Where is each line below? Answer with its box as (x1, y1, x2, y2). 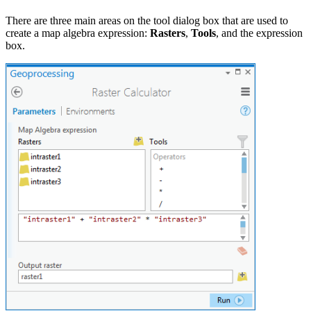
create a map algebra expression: (6, 27, 150, 40)
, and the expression (216, 27, 303, 40)
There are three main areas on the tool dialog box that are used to (6, 15, 288, 27)
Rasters (150, 27, 185, 40)
